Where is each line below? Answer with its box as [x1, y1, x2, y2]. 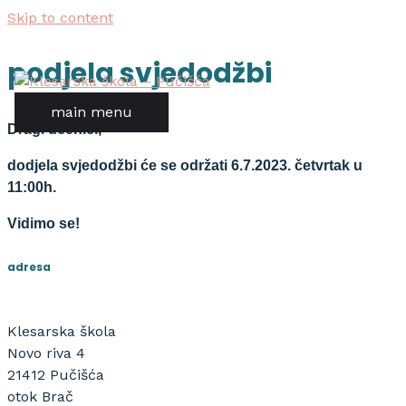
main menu [51, 103, 132, 121]
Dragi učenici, [7, 121, 101, 137]
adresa [7, 258, 51, 275]
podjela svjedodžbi [7, 54, 272, 92]
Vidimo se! [7, 216, 80, 231]
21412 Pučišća [7, 365, 104, 383]
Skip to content [7, 9, 113, 26]
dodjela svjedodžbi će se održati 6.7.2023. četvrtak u [7, 158, 362, 173]
